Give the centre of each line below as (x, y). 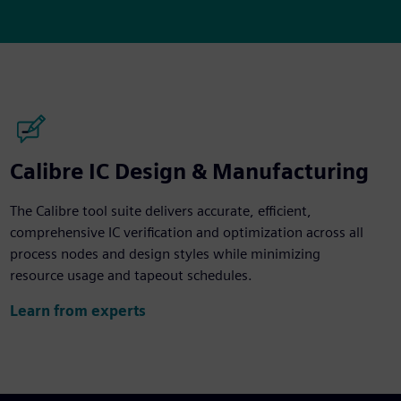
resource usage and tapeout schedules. (131, 275)
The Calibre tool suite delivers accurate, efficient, (160, 210)
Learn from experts (77, 311)
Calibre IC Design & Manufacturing (189, 171)
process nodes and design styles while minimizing (165, 253)
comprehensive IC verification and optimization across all (186, 232)
